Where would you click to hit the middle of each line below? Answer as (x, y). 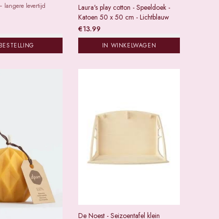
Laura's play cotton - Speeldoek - (124, 8)
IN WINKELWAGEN (129, 46)
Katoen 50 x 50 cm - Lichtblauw (124, 17)
